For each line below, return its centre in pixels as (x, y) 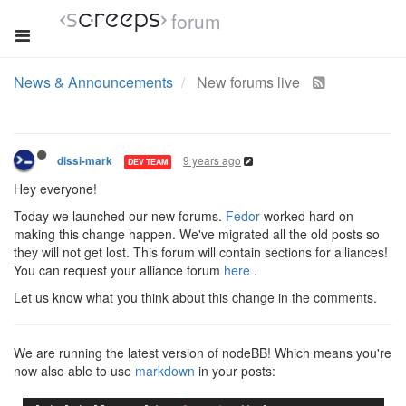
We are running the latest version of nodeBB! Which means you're (203, 353)
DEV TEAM (148, 161)
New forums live (250, 82)
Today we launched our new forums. (120, 216)
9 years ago (212, 160)
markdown (165, 371)
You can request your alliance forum (119, 270)
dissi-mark (85, 161)
